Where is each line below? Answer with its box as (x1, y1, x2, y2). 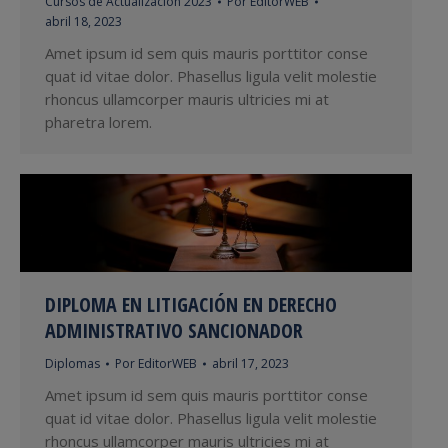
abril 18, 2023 (45, 13, 122, 31)
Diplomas (45, 355, 100, 373)
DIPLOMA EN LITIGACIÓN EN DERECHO (45, 291, 337, 319)
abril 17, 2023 (212, 355, 289, 373)
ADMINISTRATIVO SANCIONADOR (45, 317, 303, 345)
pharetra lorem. (45, 112, 152, 133)
